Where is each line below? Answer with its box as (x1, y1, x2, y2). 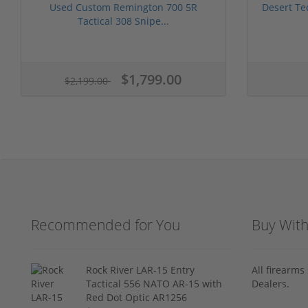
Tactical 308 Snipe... (77, 14, 169, 27)
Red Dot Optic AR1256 (86, 290, 188, 304)
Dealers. (252, 276, 289, 290)
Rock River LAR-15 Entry (86, 263, 195, 276)
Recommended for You (31, 214, 180, 234)
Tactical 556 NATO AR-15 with (86, 276, 223, 290)
